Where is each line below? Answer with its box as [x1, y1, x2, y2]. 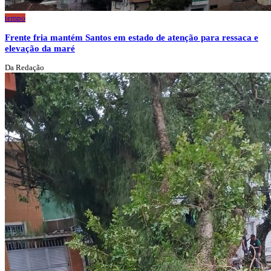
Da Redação [5, 63, 44, 73]
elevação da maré [5, 43, 75, 54]
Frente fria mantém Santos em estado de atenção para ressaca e [5, 32, 258, 43]
